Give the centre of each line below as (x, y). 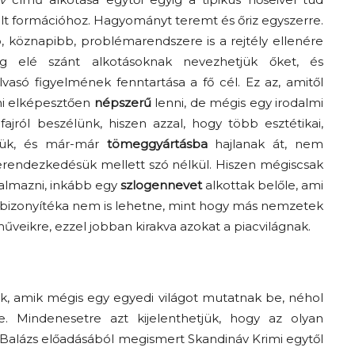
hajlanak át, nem (265, 144)
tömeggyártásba (157, 144)
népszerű (122, 103)
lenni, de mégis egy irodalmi (237, 103)
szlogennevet (161, 185)
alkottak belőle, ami (262, 185)
